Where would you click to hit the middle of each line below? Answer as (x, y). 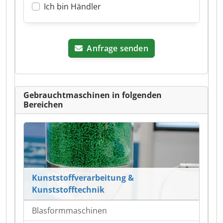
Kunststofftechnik (68, 190)
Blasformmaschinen (69, 211)
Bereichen (43, 105)
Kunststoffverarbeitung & (83, 178)
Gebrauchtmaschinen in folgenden (93, 95)
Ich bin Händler (72, 6)
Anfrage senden (117, 48)
